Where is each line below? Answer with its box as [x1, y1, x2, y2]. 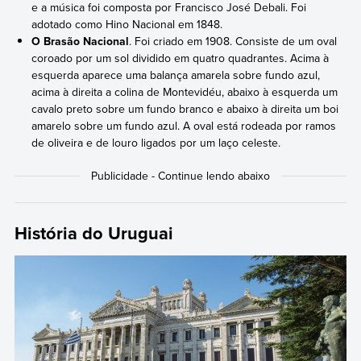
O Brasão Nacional [31, 32, 130, 49]
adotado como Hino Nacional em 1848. [31, 15, 223, 32]
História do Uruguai [14, 220, 173, 247]
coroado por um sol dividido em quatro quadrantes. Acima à [31, 49, 330, 66]
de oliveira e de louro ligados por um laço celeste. [31, 134, 281, 151]
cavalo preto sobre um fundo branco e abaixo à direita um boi [31, 100, 339, 117]
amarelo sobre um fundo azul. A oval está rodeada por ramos [31, 117, 337, 134]
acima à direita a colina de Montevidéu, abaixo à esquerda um [31, 83, 338, 100]
